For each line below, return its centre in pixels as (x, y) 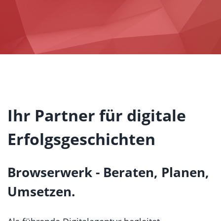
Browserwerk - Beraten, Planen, (108, 172)
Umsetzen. (41, 191)
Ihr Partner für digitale (97, 115)
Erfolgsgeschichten (81, 139)
